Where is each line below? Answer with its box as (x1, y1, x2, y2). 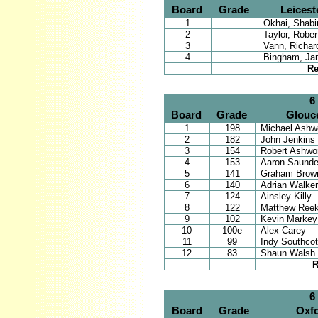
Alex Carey (260, 224, 306, 236)
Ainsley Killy (260, 190, 312, 202)
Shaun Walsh (260, 247, 315, 258)
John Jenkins (260, 133, 315, 145)
